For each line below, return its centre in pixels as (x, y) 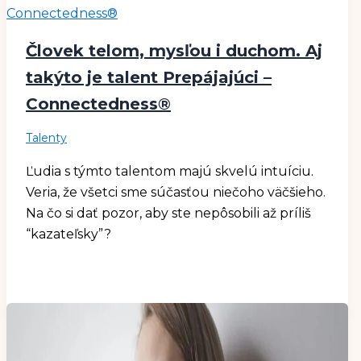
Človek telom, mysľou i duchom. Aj (174, 50)
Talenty (46, 137)
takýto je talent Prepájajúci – (149, 77)
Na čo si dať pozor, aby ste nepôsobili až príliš (168, 213)
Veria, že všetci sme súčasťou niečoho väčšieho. (176, 192)
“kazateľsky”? (68, 234)
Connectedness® (98, 104)
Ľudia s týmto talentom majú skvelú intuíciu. (170, 171)
